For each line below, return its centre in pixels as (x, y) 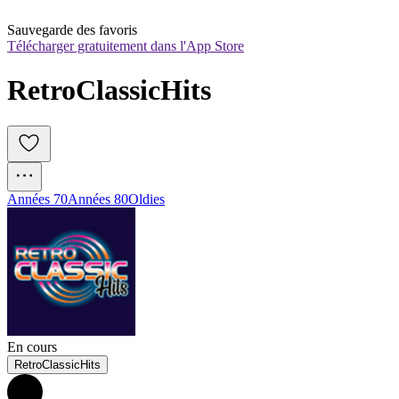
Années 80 (98, 199)
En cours (32, 347)
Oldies (147, 199)
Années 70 (37, 199)
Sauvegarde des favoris (72, 30)
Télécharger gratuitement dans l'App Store (126, 46)
